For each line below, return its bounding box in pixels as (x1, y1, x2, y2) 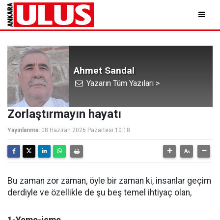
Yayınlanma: (7, 127, 40, 134)
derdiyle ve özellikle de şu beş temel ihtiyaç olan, (7, 188, 192, 197)
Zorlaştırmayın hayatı (7, 107, 121, 121)
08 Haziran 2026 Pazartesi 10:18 (41, 127, 130, 134)
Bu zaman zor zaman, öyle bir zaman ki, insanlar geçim (7, 176, 211, 186)
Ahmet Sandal (74, 64, 135, 76)
